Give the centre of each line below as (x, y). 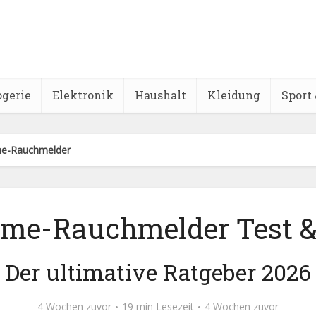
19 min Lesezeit (158, 306)
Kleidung (234, 95)
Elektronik (83, 95)
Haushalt (160, 95)
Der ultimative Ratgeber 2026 (158, 272)
